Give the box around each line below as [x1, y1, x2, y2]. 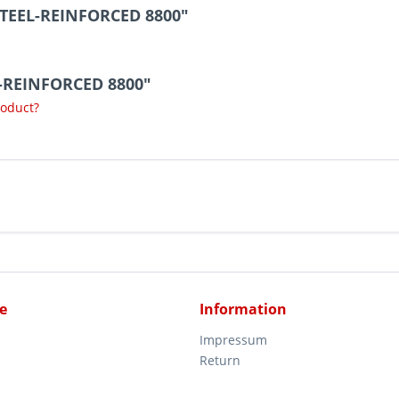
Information [199, 299, 287, 319]
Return [199, 352, 240, 369]
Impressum [199, 331, 267, 348]
